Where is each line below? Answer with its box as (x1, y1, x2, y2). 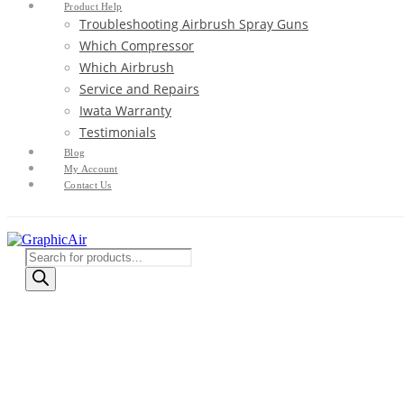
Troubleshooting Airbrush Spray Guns (79, 14, 308, 32)
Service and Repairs (79, 79, 199, 97)
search (24, 262, 60, 279)
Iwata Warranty (79, 101, 171, 119)
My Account (64, 162, 118, 174)
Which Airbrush (79, 58, 174, 76)
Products (24, 246, 74, 262)
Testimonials (79, 123, 156, 141)
